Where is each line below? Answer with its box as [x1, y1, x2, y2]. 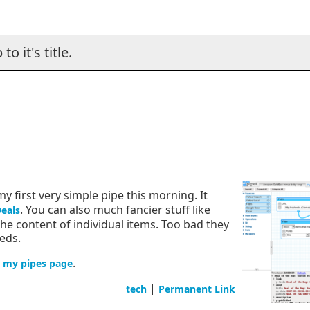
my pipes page [3, 257, 73, 271]
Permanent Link [158, 282, 235, 296]
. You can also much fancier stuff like [20, 202, 210, 218]
